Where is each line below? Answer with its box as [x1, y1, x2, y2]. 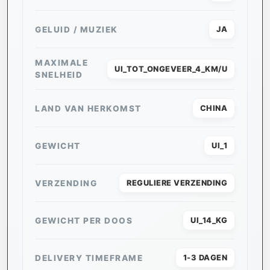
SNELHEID [35, 70, 83, 80]
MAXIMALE [35, 58, 88, 68]
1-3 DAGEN [183, 253, 227, 263]
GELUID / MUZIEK [35, 24, 118, 34]
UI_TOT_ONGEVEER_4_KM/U [115, 64, 227, 74]
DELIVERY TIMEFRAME [35, 253, 143, 263]
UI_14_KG [190, 216, 227, 225]
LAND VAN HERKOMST [35, 103, 142, 113]
